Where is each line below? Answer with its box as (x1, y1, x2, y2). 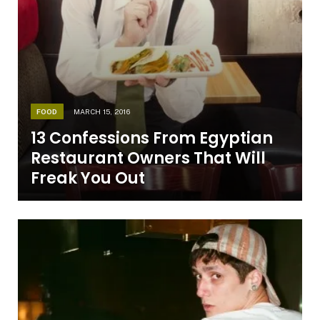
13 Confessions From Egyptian (30, 126, 273, 149)
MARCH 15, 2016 (73, 106, 130, 116)
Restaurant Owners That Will (30, 146, 266, 169)
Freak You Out (30, 166, 145, 189)
